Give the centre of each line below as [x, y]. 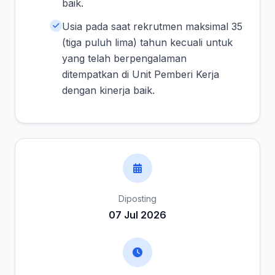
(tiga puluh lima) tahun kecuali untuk [147, 42]
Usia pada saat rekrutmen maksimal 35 [152, 26]
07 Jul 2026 [137, 215]
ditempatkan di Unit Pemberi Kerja [141, 74]
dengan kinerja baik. [108, 90]
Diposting [137, 199]
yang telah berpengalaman [124, 58]
